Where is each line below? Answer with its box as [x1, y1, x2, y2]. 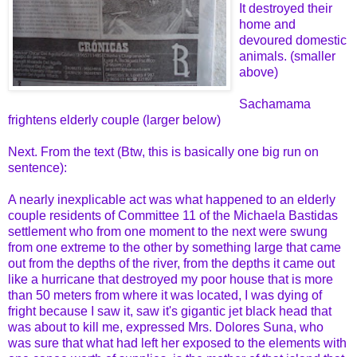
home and [239, 18, 296, 32]
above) [239, 65, 278, 80]
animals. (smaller [239, 49, 335, 64]
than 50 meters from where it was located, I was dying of [8, 288, 322, 303]
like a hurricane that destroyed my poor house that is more [8, 273, 333, 287]
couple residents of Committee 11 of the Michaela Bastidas [8, 209, 338, 223]
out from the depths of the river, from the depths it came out [8, 257, 335, 271]
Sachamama [239, 97, 311, 112]
